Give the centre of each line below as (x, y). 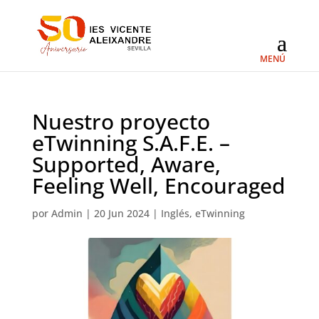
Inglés (175, 213)
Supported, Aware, (126, 164)
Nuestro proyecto (121, 121)
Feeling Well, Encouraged (158, 185)
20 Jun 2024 (121, 213)
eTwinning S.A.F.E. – (131, 143)
